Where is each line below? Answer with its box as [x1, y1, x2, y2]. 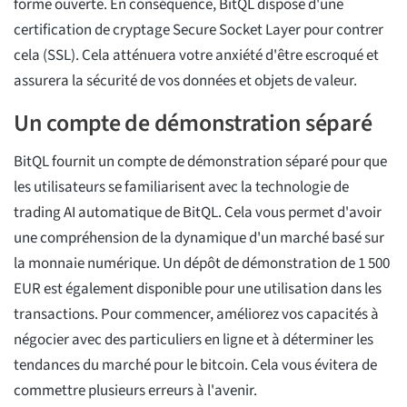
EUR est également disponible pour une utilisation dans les [14, 278, 382, 301]
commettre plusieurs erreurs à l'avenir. [14, 380, 257, 402]
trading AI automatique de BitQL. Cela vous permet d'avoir [14, 202, 382, 224]
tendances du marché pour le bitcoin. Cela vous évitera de [14, 354, 377, 377]
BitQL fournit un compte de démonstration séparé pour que [14, 151, 387, 174]
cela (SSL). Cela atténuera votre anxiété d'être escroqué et [14, 45, 379, 67]
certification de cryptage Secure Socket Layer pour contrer [14, 19, 383, 42]
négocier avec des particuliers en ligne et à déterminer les [14, 329, 373, 352]
